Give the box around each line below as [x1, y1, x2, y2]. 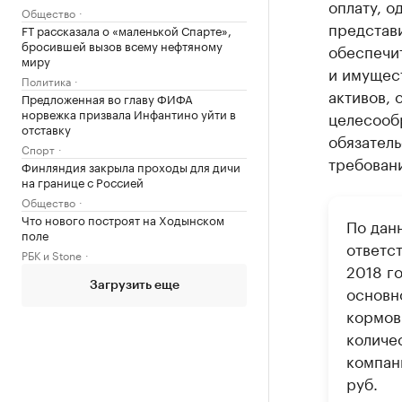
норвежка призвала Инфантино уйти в [22, 104, 236, 122]
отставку [22, 119, 71, 137]
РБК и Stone [22, 246, 82, 263]
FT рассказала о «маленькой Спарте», [22, 21, 232, 39]
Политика [22, 72, 71, 89]
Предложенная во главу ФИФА [22, 89, 193, 107]
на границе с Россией [22, 172, 144, 190]
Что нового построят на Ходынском [22, 210, 224, 228]
